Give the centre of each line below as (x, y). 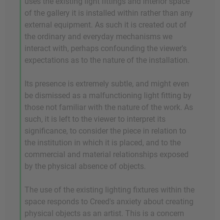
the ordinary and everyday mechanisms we (98, 37)
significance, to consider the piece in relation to (105, 131)
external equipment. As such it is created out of (106, 25)
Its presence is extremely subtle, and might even (107, 84)
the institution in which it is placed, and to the (103, 143)
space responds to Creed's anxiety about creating (109, 202)
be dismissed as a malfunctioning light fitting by (108, 96)
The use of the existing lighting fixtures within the (110, 190)
